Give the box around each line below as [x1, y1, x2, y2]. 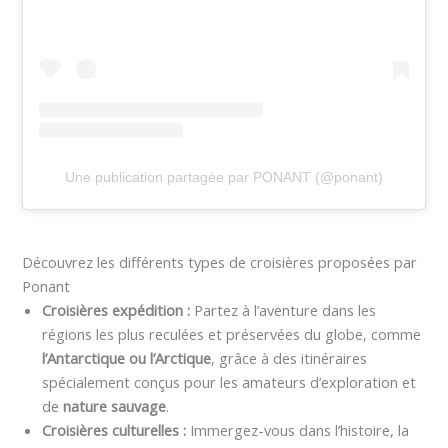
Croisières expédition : [42, 300, 195, 321]
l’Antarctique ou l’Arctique [42, 348, 212, 369]
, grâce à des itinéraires [211, 348, 368, 369]
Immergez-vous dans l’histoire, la [186, 420, 410, 441]
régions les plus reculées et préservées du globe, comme [42, 324, 422, 345]
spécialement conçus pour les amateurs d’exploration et [42, 372, 417, 393]
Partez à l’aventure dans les [194, 300, 377, 321]
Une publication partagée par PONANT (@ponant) [65, 169, 383, 186]
